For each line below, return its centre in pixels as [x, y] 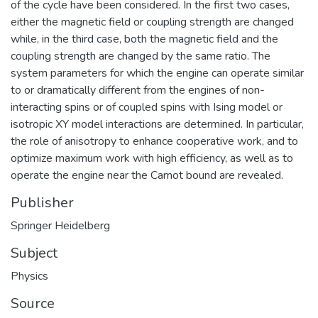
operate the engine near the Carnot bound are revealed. [147, 175]
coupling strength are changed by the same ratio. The [141, 56]
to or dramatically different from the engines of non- [138, 90]
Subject [34, 253]
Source [33, 303]
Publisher [42, 202]
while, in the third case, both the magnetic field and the [144, 39]
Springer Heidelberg [60, 225]
